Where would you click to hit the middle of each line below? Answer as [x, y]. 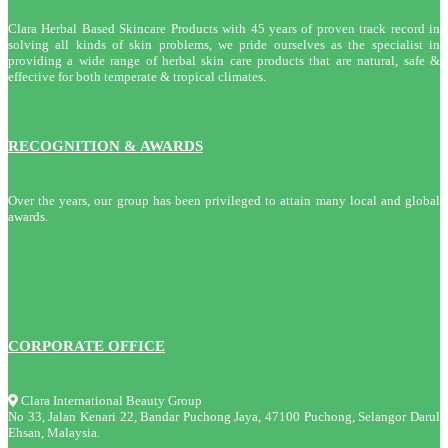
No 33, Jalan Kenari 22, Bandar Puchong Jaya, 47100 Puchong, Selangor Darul [224, 417]
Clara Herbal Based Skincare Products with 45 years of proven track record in [224, 29]
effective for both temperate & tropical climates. [137, 77]
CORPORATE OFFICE [86, 346]
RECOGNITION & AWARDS [105, 146]
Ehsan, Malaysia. [54, 433]
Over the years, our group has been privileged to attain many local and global [224, 201]
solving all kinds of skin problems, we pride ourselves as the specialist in [224, 45]
